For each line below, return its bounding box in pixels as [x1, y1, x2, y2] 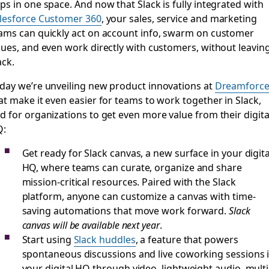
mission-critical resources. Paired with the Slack [22, 174, 236, 189]
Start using [22, 232, 74, 246]
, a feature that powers [135, 232, 238, 246]
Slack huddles [73, 232, 136, 246]
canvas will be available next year [22, 217, 160, 232]
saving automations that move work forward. [22, 203, 229, 217]
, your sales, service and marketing [101, 11, 257, 25]
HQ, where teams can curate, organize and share [22, 160, 242, 174]
